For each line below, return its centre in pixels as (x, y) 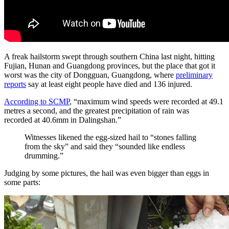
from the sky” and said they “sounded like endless (105, 146)
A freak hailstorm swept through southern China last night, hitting (109, 56)
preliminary (194, 75)
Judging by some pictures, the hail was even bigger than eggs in (107, 173)
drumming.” (44, 155)
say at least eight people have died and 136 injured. (109, 84)
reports (15, 84)
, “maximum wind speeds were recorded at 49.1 (146, 101)
